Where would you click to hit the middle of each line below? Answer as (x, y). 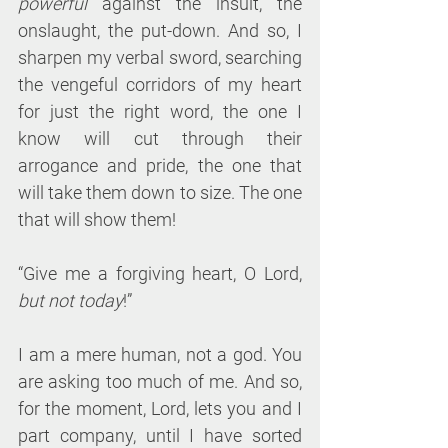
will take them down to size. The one (160, 193)
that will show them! (97, 220)
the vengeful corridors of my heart (160, 85)
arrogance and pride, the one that (160, 166)
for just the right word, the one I (160, 112)
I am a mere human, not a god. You (160, 355)
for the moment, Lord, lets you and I (160, 409)
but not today (70, 301)
